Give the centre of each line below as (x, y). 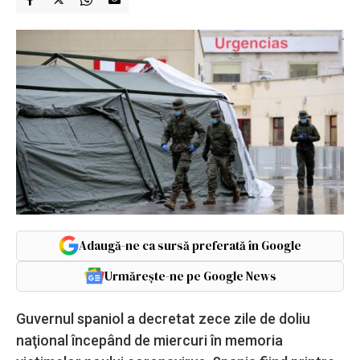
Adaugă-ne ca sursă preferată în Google (190, 245)
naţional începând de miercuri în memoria (149, 340)
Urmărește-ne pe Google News (190, 276)
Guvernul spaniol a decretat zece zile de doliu (163, 318)
